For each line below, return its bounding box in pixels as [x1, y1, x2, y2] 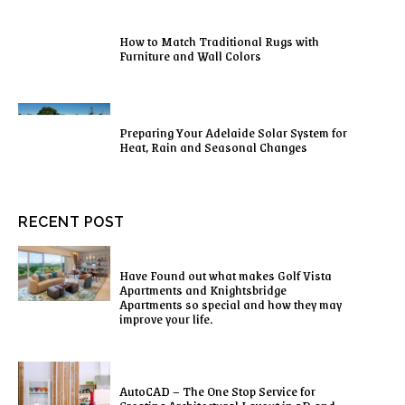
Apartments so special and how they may [119, 292, 342, 315]
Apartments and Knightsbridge [119, 278, 287, 300]
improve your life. [119, 306, 212, 329]
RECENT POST [18, 212, 125, 231]
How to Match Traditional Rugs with [119, 30, 319, 52]
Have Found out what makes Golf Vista [119, 263, 332, 286]
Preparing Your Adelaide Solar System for [119, 121, 347, 144]
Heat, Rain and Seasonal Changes [119, 136, 307, 158]
